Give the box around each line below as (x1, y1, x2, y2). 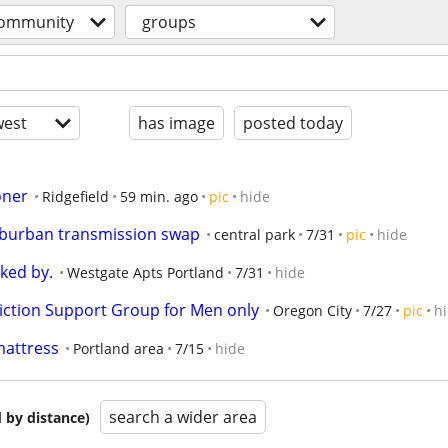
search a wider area (109, 406, 257, 428)
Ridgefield (42, 187, 109, 206)
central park (214, 225, 295, 244)
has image (138, 112, 215, 134)
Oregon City (273, 301, 352, 320)
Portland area (73, 339, 164, 358)
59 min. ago (120, 187, 198, 206)
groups (142, 11, 196, 33)
